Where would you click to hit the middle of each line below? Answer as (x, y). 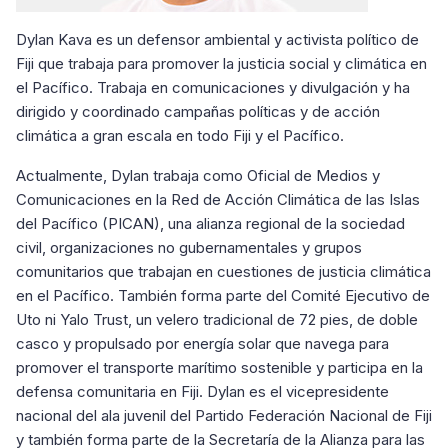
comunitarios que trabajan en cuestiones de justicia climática (223, 271)
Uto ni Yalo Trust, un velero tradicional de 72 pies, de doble (217, 319)
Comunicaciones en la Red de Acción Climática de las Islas (218, 199)
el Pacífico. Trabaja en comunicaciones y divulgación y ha (213, 87)
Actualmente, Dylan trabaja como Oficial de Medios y (198, 175)
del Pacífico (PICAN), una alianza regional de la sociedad (210, 223)
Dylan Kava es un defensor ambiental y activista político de (217, 39)
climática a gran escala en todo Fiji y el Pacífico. (180, 135)
